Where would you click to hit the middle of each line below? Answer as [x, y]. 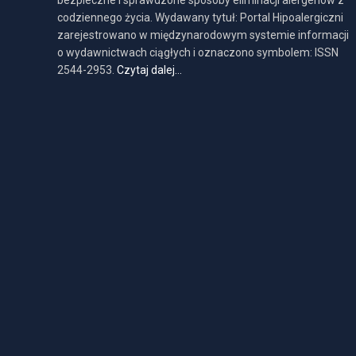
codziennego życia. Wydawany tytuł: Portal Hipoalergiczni [200, 17]
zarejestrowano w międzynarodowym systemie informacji [203, 35]
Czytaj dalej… [149, 70]
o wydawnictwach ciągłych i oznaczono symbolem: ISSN [198, 52]
